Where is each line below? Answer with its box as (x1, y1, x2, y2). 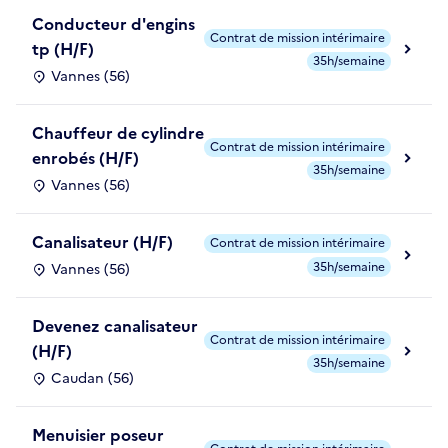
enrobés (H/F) (32, 145, 139, 170)
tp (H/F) (32, 36, 94, 61)
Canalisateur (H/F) (32, 229, 173, 254)
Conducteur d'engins (32, 11, 195, 36)
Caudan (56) (51, 367, 134, 389)
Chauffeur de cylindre (32, 120, 204, 145)
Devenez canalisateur (32, 313, 198, 338)
